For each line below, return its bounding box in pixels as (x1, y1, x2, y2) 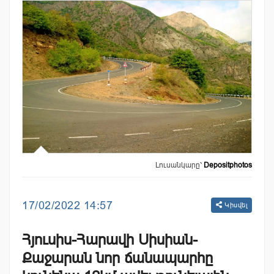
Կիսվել (222, 201, 247, 209)
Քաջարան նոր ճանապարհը (22, 250, 213, 267)
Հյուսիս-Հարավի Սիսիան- (22, 231, 198, 248)
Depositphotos (204, 161, 252, 170)
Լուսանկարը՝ (155, 161, 204, 170)
